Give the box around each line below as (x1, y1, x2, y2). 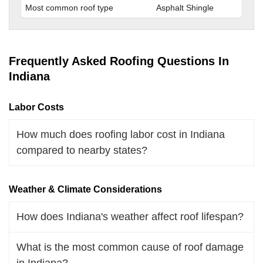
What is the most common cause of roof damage (16, 241, 244, 253)
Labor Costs (9, 102, 64, 112)
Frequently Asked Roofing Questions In (9, 54, 229, 68)
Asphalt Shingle (156, 2, 214, 12)
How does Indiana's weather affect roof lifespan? (16, 210, 244, 222)
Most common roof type (25, 2, 113, 12)
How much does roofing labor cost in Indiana (16, 128, 225, 140)
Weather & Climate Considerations (9, 184, 162, 194)
